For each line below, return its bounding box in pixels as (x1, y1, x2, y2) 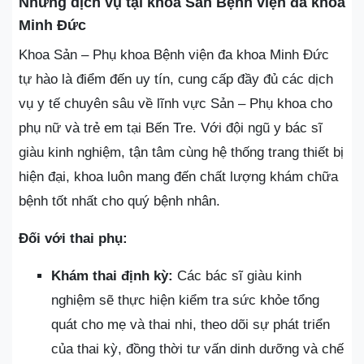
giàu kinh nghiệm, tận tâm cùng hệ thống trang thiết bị (19, 144, 344, 160)
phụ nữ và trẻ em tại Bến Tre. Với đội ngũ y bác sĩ (19, 119, 323, 136)
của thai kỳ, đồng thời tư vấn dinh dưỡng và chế (51, 340, 344, 357)
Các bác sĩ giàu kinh (173, 267, 301, 284)
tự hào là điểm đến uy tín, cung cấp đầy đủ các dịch (19, 71, 333, 87)
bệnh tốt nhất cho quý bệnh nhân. (19, 193, 220, 209)
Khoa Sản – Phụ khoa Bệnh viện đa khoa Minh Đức (19, 46, 329, 63)
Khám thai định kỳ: (51, 267, 173, 284)
